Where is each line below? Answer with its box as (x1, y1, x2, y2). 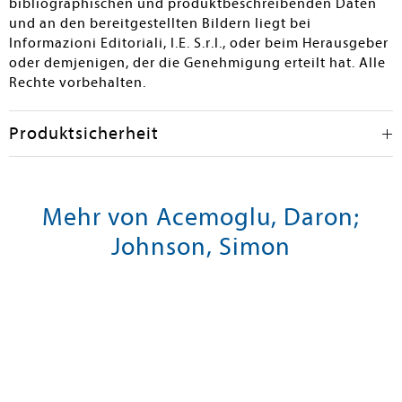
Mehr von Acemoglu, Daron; (42, 202, 360, 232)
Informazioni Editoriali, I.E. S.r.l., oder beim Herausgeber (9, 35, 389, 51)
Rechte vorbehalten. (9, 74, 146, 91)
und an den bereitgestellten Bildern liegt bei (9, 15, 311, 31)
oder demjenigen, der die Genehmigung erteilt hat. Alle (9, 55, 386, 71)
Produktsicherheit (9, 123, 159, 144)
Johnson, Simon (111, 232, 291, 261)
